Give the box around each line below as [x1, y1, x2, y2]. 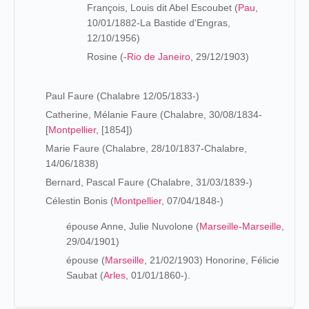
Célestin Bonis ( [46, 195, 114, 206]
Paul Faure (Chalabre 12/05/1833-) [46, 90, 199, 101]
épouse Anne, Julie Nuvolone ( [66, 220, 199, 232]
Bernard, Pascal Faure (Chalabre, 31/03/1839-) [46, 176, 252, 188]
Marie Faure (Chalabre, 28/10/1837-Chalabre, [46, 142, 247, 154]
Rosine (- [87, 50, 127, 62]
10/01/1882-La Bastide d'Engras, [87, 17, 230, 28]
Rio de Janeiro [127, 50, 190, 62]
